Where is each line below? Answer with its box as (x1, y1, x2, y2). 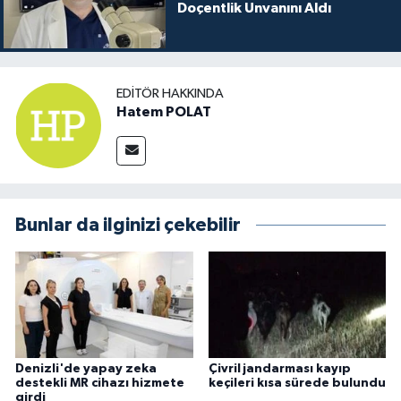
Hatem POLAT (116, 105, 211, 120)
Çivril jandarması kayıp (208, 363, 351, 376)
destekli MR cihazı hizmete (15, 377, 184, 390)
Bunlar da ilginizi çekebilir (15, 215, 241, 235)
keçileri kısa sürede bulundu (208, 377, 386, 390)
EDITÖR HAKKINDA (116, 87, 224, 101)
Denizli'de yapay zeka (15, 363, 157, 376)
